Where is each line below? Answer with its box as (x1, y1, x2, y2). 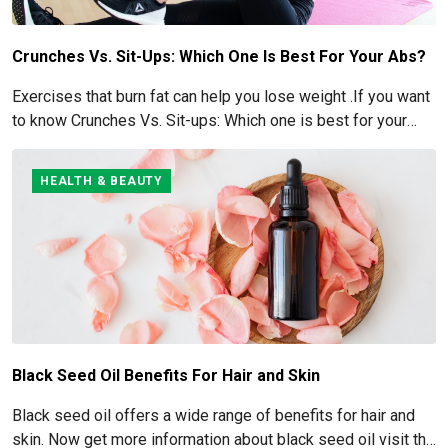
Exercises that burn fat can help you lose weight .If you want (12, 87, 430, 106)
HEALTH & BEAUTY (40, 174, 163, 188)
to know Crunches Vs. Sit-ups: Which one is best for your (12, 111, 407, 130)
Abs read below (12, 135, 122, 154)
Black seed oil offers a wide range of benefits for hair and (12, 406, 415, 425)
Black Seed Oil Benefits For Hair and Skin (12, 366, 320, 385)
